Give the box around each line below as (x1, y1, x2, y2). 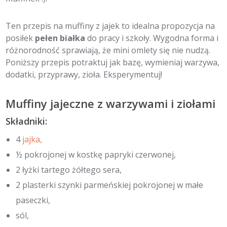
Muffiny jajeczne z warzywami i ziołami (6, 95, 216, 111)
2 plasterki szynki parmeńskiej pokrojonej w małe (16, 179, 204, 191)
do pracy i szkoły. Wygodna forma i (85, 32, 219, 44)
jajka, (22, 133, 43, 145)
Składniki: (6, 115, 48, 128)
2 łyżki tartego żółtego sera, (16, 164, 122, 175)
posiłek (6, 32, 35, 44)
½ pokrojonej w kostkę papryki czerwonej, (16, 148, 176, 160)
